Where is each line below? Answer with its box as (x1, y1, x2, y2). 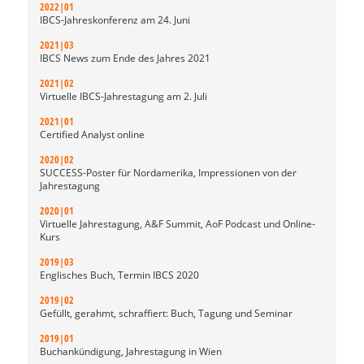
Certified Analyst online (40, 128, 145, 141)
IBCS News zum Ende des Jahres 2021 (40, 51, 210, 65)
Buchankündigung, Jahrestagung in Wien (40, 344, 222, 358)
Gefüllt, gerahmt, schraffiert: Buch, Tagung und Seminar (40, 306, 292, 320)
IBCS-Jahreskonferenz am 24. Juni (40, 13, 190, 27)
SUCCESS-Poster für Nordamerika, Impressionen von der (40, 166, 297, 180)
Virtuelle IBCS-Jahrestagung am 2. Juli (40, 89, 207, 103)
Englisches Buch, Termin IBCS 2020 (40, 268, 199, 282)
